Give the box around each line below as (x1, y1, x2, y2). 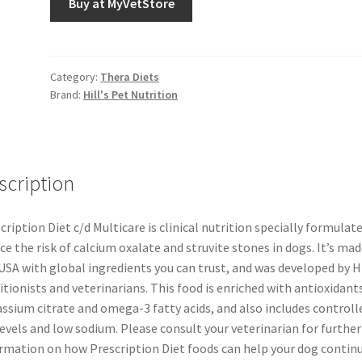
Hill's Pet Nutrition (83, 86, 179, 102)
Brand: (50, 86, 84, 102)
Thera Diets (100, 69, 160, 84)
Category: (50, 69, 101, 84)
